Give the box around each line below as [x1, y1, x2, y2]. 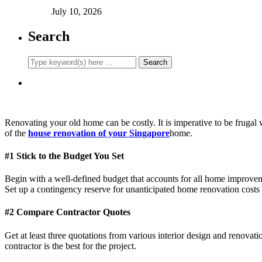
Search [28, 28, 70, 44]
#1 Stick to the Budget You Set [5, 150, 124, 161]
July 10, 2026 [51, 6, 102, 16]
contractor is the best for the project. [5, 240, 136, 251]
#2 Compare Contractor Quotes [5, 207, 130, 218]
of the [5, 127, 28, 138]
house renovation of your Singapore [28, 127, 170, 138]
